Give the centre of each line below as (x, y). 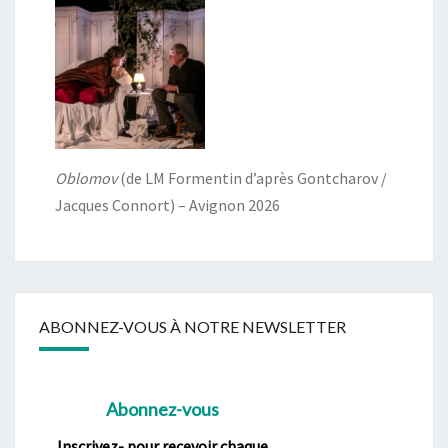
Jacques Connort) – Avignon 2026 (169, 205)
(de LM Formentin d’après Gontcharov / (252, 178)
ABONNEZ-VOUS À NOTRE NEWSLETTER (192, 327)
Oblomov (86, 178)
